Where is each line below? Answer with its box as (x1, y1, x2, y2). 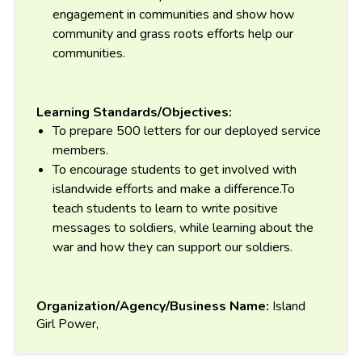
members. (53, 141, 108, 159)
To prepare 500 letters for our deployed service (53, 121, 321, 140)
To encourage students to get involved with (53, 160, 297, 179)
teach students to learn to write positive (53, 199, 278, 217)
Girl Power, (36, 314, 99, 333)
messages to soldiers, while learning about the (53, 218, 314, 237)
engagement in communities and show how (53, 5, 294, 23)
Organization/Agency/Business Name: (36, 297, 269, 315)
